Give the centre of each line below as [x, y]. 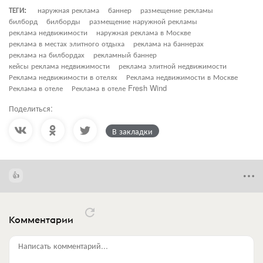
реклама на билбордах [47, 54]
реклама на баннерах [168, 43]
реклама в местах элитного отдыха [67, 43]
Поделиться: [31, 108]
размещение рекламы [177, 10]
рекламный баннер [125, 54]
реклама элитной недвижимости [173, 65]
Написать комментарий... [63, 245]
